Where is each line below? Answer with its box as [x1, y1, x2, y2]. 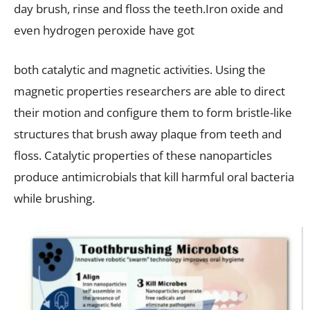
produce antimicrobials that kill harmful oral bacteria [14, 169, 294, 185]
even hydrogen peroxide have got [14, 22, 194, 39]
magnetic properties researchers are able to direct [14, 83, 285, 100]
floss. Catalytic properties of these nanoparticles [14, 147, 272, 164]
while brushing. [14, 190, 95, 207]
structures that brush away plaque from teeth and [14, 126, 282, 143]
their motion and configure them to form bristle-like [14, 104, 292, 121]
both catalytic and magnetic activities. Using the [14, 62, 266, 78]
